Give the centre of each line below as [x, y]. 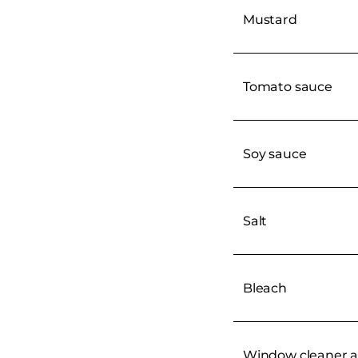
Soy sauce [275, 153]
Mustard [270, 19]
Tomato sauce [288, 86]
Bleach [265, 288]
